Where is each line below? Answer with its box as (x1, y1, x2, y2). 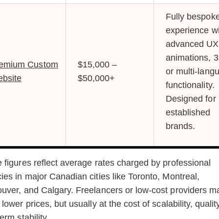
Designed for (165, 94, 216, 104)
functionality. (165, 80, 215, 90)
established (165, 108, 211, 118)
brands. (165, 121, 196, 131)
